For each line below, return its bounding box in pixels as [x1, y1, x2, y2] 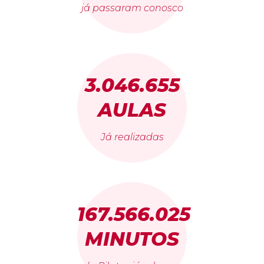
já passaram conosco [81, 2, 183, 14]
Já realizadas [100, 131, 164, 143]
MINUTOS [85, 227, 179, 251]
